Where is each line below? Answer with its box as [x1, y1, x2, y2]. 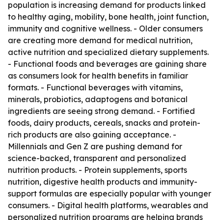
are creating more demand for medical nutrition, [8, 35, 192, 45]
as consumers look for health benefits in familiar [8, 71, 188, 81]
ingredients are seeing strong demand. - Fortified [8, 106, 195, 116]
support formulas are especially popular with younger [8, 189, 211, 198]
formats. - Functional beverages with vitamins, [8, 82, 183, 92]
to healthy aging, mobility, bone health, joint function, [8, 12, 209, 22]
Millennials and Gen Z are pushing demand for [8, 141, 182, 151]
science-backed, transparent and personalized [8, 153, 186, 163]
